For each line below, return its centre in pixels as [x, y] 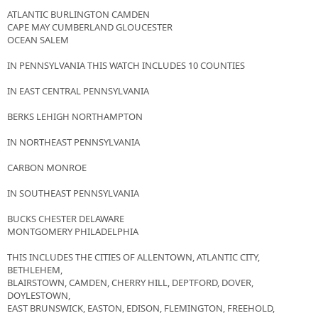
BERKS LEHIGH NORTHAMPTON [75, 117]
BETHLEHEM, [35, 270]
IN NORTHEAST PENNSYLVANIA [73, 142]
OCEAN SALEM [38, 40]
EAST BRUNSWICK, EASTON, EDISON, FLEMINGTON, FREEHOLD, [141, 308]
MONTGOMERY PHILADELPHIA [73, 232]
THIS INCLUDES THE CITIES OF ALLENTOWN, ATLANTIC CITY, [133, 257]
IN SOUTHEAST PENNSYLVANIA [73, 193]
